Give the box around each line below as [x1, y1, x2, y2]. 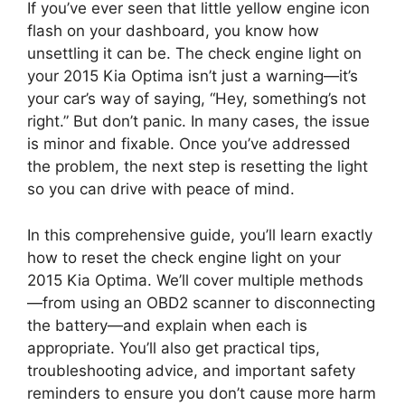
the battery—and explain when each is [27, 316, 307, 334]
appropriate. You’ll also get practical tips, [27, 338, 320, 357]
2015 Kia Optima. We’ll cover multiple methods [27, 270, 363, 289]
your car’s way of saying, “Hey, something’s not [27, 89, 366, 108]
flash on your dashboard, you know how [27, 22, 319, 41]
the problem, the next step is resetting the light [27, 157, 368, 176]
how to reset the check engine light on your [27, 248, 341, 267]
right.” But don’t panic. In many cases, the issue [27, 112, 370, 131]
